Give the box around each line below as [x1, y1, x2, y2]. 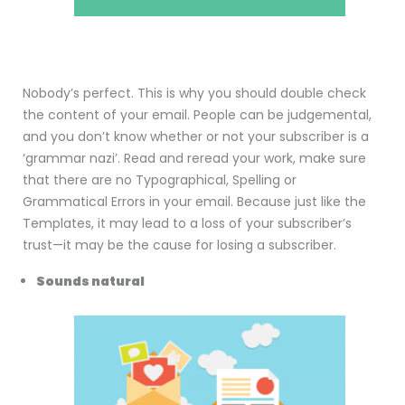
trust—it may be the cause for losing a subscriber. [23, 236, 336, 255]
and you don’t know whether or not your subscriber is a [23, 127, 369, 146]
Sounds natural [36, 272, 145, 291]
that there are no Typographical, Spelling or [23, 171, 297, 190]
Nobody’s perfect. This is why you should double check [23, 84, 366, 103]
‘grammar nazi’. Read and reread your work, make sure [23, 149, 366, 168]
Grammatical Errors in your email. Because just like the [23, 193, 366, 212]
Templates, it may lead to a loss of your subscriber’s [23, 214, 352, 233]
